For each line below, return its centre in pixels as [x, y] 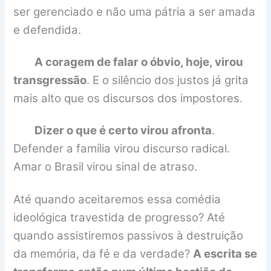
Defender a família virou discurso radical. [122, 149]
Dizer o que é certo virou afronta [123, 131]
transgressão [50, 80]
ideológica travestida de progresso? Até [119, 217]
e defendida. [47, 30]
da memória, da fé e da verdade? [103, 253]
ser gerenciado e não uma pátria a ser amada [135, 11]
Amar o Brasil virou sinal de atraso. [106, 167]
